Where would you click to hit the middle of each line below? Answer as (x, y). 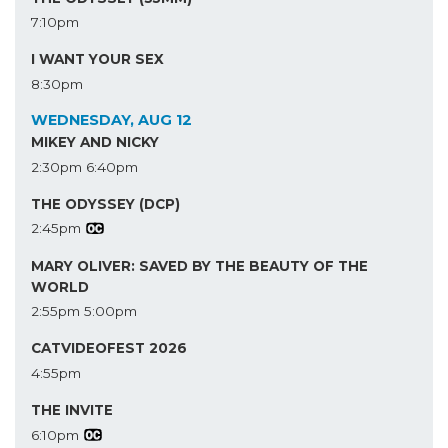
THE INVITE (72, 410)
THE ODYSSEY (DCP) (105, 203)
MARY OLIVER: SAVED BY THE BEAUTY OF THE (199, 265)
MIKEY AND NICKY (95, 142)
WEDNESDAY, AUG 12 (111, 119)
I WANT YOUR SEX (97, 59)
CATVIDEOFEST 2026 (109, 348)
